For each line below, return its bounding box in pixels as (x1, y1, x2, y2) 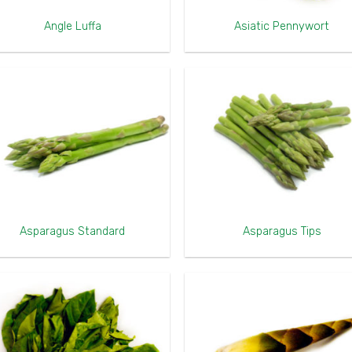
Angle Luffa (43, 19, 101, 33)
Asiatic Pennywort (234, 19, 330, 33)
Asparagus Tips (242, 224, 321, 238)
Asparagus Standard (20, 224, 126, 238)
